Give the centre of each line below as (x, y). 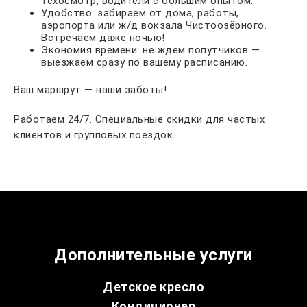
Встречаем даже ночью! (103, 38)
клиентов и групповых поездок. (95, 135)
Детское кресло (153, 287)
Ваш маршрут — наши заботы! (90, 90)
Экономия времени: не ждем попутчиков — (150, 50)
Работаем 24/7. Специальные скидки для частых (139, 120)
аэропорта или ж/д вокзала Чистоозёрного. (154, 26)
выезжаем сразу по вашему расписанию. (144, 63)
